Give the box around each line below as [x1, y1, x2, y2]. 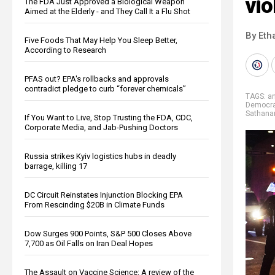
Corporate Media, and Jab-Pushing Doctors [25, 122, 178, 132]
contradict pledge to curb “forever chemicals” [25, 83, 186, 93]
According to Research [25, 45, 106, 55]
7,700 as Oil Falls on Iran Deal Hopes [25, 238, 153, 248]
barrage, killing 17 [25, 161, 87, 171]
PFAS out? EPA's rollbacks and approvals [25, 74, 169, 83]
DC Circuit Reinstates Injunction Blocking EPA [25, 190, 183, 199]
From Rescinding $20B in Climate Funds [25, 199, 165, 209]
